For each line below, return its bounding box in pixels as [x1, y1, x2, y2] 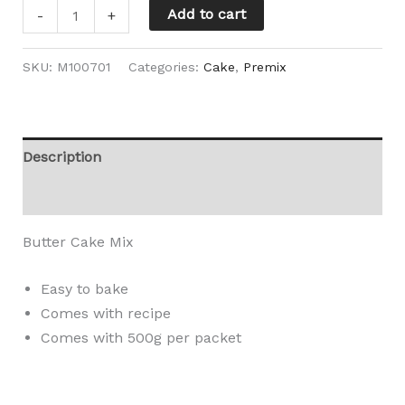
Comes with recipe [40, 305, 171, 323]
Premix [242, 59, 287, 74]
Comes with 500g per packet [40, 329, 241, 347]
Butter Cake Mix [22, 232, 134, 250]
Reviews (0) [22, 186, 99, 204]
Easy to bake [40, 280, 128, 298]
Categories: [127, 59, 203, 74]
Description [22, 147, 101, 165]
